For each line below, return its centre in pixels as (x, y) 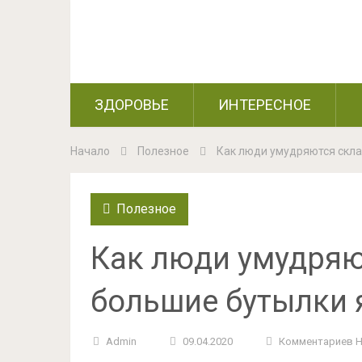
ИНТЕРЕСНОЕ (265, 105)
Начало (90, 151)
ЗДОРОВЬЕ (132, 105)
